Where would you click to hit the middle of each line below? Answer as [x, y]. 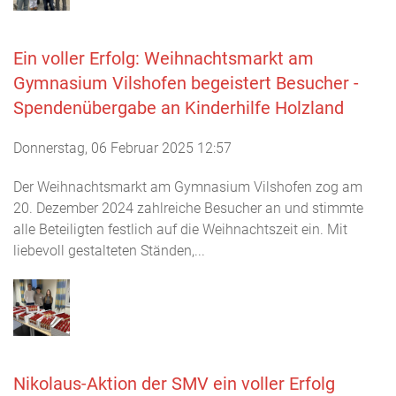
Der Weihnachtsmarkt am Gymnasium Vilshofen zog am [188, 187]
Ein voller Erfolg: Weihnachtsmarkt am [164, 58]
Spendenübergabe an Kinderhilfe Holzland [179, 108]
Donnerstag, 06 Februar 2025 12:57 [122, 148]
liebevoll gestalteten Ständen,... [109, 251]
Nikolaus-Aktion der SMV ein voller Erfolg [174, 384]
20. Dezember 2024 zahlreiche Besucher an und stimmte [188, 208]
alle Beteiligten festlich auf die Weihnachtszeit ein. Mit [180, 229]
